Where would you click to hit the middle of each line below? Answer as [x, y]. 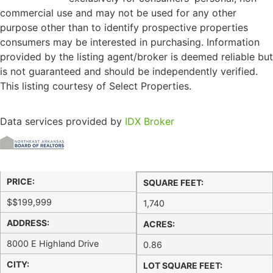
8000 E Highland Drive [53, 243]
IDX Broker [150, 122]
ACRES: [159, 224]
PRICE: [21, 181]
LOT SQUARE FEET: [183, 265]
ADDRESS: [28, 222]
